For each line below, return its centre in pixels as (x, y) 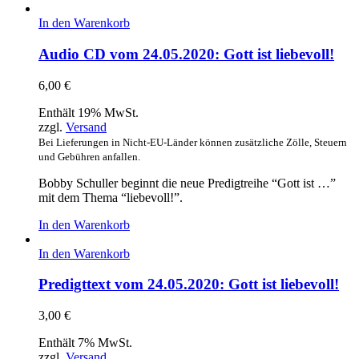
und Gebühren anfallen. (89, 156)
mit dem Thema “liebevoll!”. (111, 197)
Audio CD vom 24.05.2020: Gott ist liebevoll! (186, 54)
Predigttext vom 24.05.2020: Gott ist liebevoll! (189, 284)
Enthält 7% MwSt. (85, 343)
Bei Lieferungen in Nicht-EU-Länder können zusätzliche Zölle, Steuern (193, 142)
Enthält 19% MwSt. (89, 112)
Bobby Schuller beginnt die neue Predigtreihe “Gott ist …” (187, 183)
